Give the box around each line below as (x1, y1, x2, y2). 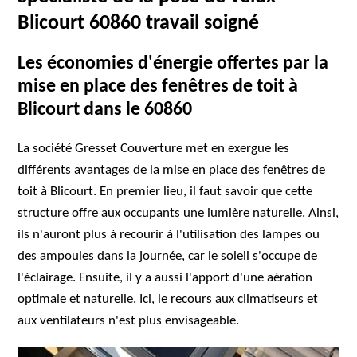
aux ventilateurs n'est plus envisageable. (18, 314, 240, 328)
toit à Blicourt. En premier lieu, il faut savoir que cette (18, 185, 313, 198)
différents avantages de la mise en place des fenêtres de (18, 163, 326, 177)
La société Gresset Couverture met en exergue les (18, 142, 290, 155)
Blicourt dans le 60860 (18, 100, 193, 120)
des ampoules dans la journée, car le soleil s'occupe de (18, 249, 318, 263)
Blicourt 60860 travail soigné (18, 13, 260, 34)
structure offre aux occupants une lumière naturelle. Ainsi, (18, 206, 339, 220)
